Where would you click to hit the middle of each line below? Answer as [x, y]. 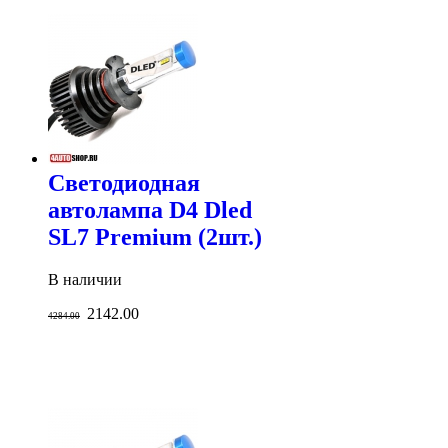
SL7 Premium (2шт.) [155, 236]
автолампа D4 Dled [150, 209]
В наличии [85, 279]
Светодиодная [124, 182]
